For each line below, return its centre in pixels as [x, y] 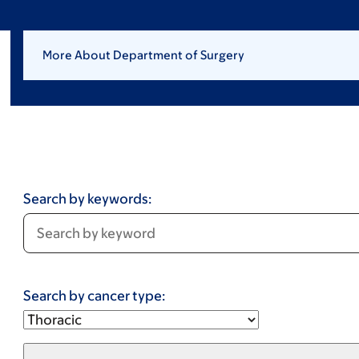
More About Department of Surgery [143, 55]
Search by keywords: [87, 199]
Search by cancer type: [94, 296]
